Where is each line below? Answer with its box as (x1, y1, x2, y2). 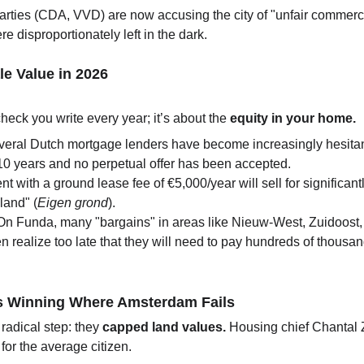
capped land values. (102, 320, 227, 334)
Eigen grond (37, 196, 109, 210)
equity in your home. (230, 111, 357, 125)
